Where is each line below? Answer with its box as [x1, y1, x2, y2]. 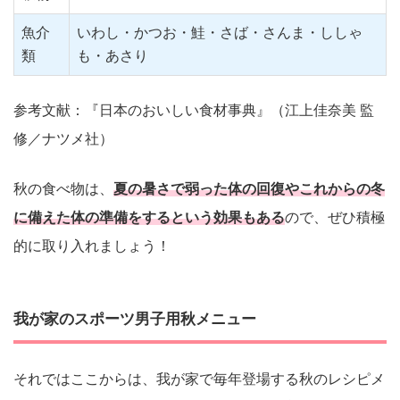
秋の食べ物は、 [13, 180, 113, 196]
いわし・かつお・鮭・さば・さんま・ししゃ [77, 24, 362, 40]
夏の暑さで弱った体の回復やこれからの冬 [113, 180, 385, 196]
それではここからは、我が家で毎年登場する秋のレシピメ [13, 371, 385, 387]
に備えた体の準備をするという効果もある [13, 209, 285, 225]
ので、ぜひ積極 [285, 209, 385, 225]
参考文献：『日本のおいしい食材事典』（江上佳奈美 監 [13, 102, 374, 118]
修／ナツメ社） [13, 130, 113, 146]
